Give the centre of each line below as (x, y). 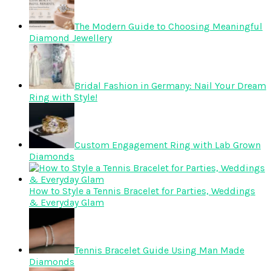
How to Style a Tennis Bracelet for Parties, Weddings (142, 191)
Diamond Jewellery (70, 38)
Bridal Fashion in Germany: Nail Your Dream (170, 86)
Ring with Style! (63, 97)
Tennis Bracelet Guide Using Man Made (159, 250)
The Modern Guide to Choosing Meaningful (168, 27)
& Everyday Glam (67, 203)
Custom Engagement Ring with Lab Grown (168, 145)
